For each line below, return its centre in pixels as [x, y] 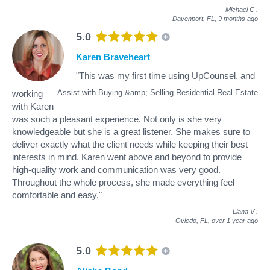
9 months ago [238, 18]
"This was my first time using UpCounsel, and [165, 75]
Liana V [243, 211]
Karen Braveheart [113, 57]
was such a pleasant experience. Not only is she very [117, 119]
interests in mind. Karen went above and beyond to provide [127, 157]
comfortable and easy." [57, 195]
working [27, 93]
